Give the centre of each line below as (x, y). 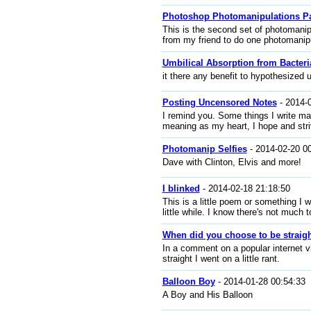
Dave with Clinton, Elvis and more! (232, 162)
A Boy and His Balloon (207, 295)
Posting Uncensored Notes (219, 102)
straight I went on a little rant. (221, 259)
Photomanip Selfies (204, 149)
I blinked (181, 188)
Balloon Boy (188, 281)
